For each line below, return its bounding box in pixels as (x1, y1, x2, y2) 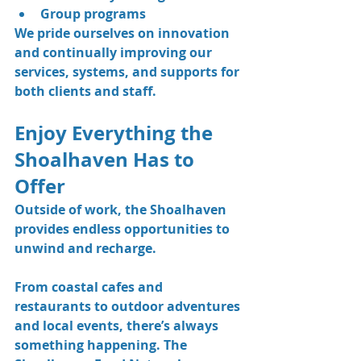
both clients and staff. (15, 81, 156, 100)
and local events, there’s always (15, 316, 222, 334)
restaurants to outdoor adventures (15, 297, 243, 315)
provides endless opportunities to (15, 219, 233, 238)
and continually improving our (15, 43, 215, 61)
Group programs (40, 4, 146, 23)
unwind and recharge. (15, 239, 156, 257)
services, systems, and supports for (15, 62, 243, 81)
